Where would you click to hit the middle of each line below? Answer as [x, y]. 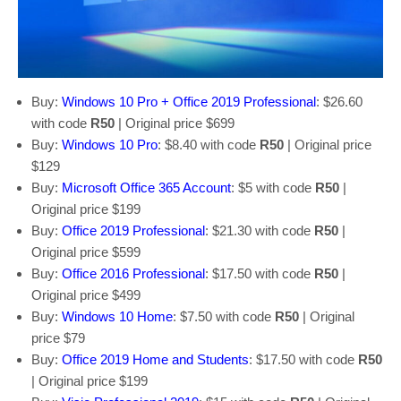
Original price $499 [86, 294]
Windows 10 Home [117, 316]
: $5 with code [273, 187]
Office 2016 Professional [133, 273]
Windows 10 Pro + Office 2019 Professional [189, 101]
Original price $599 [86, 252]
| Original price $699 [175, 123]
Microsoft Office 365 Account [146, 187]
